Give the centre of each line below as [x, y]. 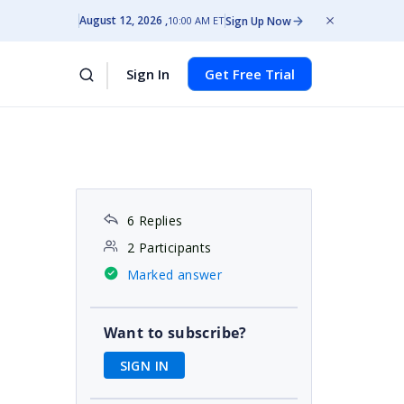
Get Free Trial [250, 74]
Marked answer [174, 275]
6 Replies [155, 220]
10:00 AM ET [196, 20]
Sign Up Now [258, 21]
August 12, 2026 [121, 20]
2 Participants [169, 248]
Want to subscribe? [175, 333]
